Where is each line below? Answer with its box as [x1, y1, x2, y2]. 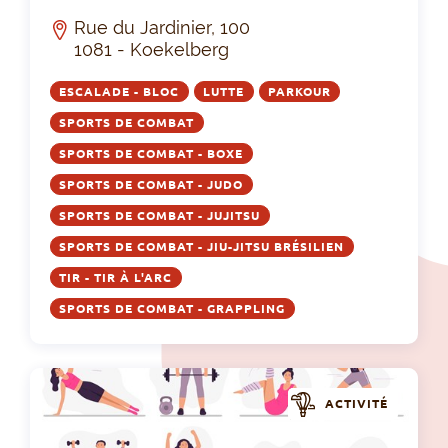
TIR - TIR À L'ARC [59, 270, 173, 284]
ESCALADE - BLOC [59, 84, 180, 98]
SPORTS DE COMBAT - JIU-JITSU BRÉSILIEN [59, 239, 345, 253]
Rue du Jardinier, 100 [74, 16, 250, 38]
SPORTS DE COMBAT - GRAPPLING [59, 301, 286, 315]
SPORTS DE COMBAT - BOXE [59, 146, 244, 160]
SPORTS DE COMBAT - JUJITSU [59, 208, 261, 222]
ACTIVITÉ [325, 396, 388, 410]
